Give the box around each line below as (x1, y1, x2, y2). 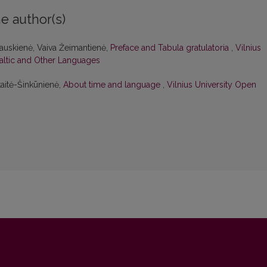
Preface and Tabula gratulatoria (110, 43, 231, 53)
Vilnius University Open (167, 80, 256, 90)
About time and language (63, 80, 163, 90)
